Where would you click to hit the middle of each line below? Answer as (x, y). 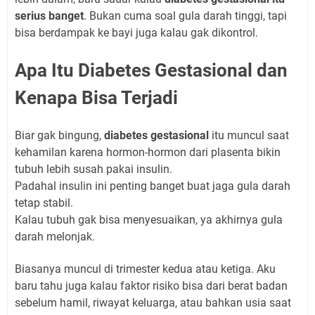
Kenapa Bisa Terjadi (96, 98)
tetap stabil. (44, 203)
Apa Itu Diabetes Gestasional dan (151, 71)
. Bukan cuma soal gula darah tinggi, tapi (185, 16)
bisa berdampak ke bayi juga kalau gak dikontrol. (136, 33)
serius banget (49, 16)
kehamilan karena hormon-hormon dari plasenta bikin (148, 153)
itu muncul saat (249, 136)
